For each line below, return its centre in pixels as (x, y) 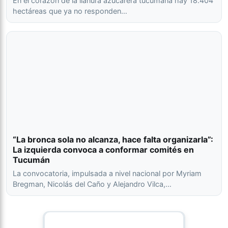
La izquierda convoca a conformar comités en (103, 150)
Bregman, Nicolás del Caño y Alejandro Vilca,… (92, 184)
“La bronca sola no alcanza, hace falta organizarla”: (113, 139)
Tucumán (31, 160)
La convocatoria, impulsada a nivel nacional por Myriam (107, 173)
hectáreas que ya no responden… (70, 11)
